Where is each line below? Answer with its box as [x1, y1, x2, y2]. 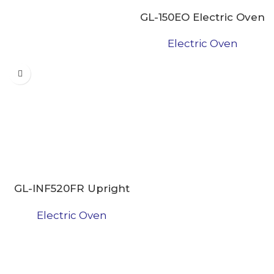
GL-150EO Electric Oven [140, 11, 265, 23]
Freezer [50, 196, 93, 209]
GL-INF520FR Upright [13, 182, 130, 194]
